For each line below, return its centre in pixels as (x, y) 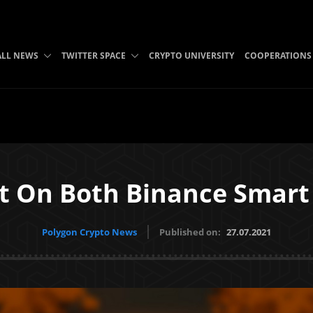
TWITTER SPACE (93, 56)
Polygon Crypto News (89, 232)
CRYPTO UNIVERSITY (191, 56)
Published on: (191, 232)
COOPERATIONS (278, 56)
